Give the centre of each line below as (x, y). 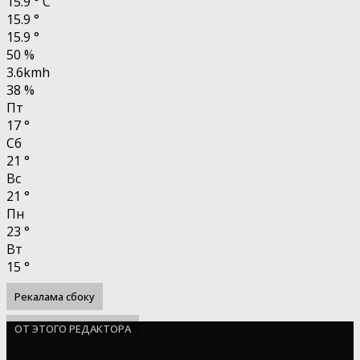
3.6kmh (28, 72)
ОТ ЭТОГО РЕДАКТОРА (73, 328)
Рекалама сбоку (55, 296)
